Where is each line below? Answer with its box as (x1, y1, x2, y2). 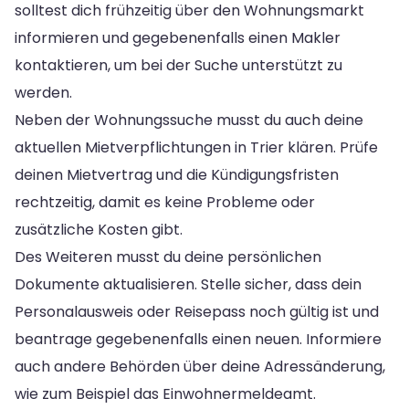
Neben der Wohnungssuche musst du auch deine (15, 109, 363, 131)
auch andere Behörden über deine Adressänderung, (15, 355, 385, 377)
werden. (15, 81, 72, 103)
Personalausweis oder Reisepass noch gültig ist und (15, 300, 379, 322)
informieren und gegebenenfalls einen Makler (15, 26, 341, 48)
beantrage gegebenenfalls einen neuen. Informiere (15, 328, 382, 350)
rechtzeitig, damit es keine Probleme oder (15, 191, 315, 213)
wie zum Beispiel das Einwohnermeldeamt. (15, 383, 316, 404)
